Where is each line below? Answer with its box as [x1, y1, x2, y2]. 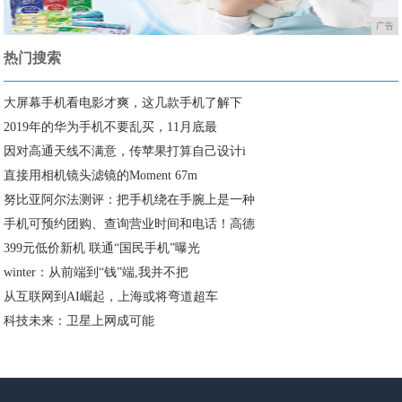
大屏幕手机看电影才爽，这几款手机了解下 [4, 96, 243, 110]
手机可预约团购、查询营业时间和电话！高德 [4, 217, 256, 232]
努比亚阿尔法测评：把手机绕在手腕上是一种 [4, 193, 256, 207]
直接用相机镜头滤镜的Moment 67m [4, 169, 198, 183]
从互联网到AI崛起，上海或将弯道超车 [4, 290, 219, 304]
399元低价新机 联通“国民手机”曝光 [4, 241, 201, 256]
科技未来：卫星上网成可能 [4, 314, 155, 328]
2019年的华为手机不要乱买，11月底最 [4, 120, 218, 135]
